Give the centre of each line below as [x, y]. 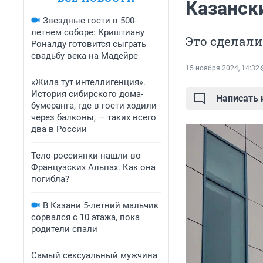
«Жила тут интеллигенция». [88, 82]
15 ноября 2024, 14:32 [222, 68]
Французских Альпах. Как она [93, 167]
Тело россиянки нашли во [86, 156]
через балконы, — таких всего [94, 117]
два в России [59, 129]
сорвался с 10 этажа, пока [85, 217]
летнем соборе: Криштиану [88, 32]
